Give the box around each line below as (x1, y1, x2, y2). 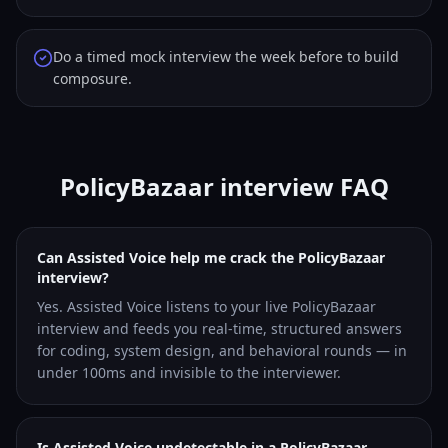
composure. (53, 69, 132, 88)
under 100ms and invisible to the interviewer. (37, 363, 341, 382)
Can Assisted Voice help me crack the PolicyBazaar (37, 248, 385, 267)
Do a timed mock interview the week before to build (53, 47, 399, 66)
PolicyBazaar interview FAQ (59, 170, 389, 203)
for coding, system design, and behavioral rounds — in (37, 341, 407, 360)
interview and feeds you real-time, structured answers (37, 319, 402, 338)
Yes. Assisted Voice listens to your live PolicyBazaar (37, 297, 376, 316)
